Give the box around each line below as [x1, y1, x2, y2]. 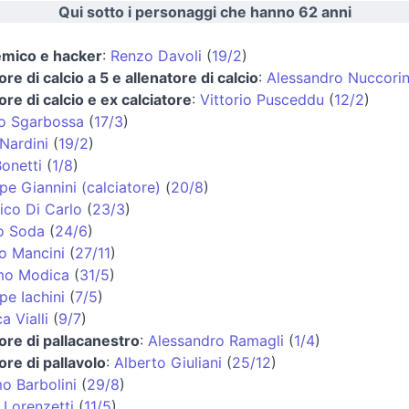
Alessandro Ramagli [147, 330, 284, 350]
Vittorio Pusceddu [199, 89, 324, 109]
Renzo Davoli [110, 46, 202, 65]
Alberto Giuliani [113, 352, 222, 372]
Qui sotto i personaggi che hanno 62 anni [58, 2, 351, 21]
